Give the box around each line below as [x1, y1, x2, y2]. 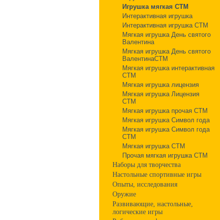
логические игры [112, 208, 163, 216]
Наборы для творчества [112, 161, 181, 168]
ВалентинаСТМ [122, 55, 168, 62]
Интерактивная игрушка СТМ [122, 22, 208, 29]
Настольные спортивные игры [112, 171, 201, 178]
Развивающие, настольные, [112, 200, 193, 208]
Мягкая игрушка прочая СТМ [122, 107, 208, 114]
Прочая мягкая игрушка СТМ [122, 152, 208, 159]
